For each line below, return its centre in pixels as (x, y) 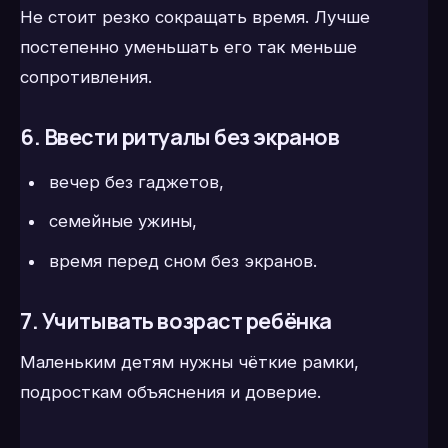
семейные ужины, (122, 221)
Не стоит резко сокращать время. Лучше (195, 16)
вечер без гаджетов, (136, 181)
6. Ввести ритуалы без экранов (180, 137)
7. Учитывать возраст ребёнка (176, 321)
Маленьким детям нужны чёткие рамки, (189, 362)
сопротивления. (86, 76)
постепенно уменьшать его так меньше (188, 46)
